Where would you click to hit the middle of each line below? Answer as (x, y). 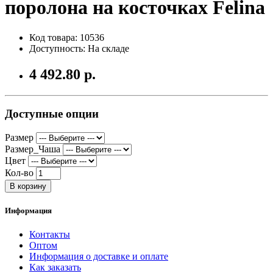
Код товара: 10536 (67, 37)
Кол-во (19, 173)
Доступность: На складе (79, 48)
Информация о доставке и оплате (99, 257)
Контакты (50, 235)
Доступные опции (52, 114)
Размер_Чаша (33, 149)
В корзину (28, 186)
